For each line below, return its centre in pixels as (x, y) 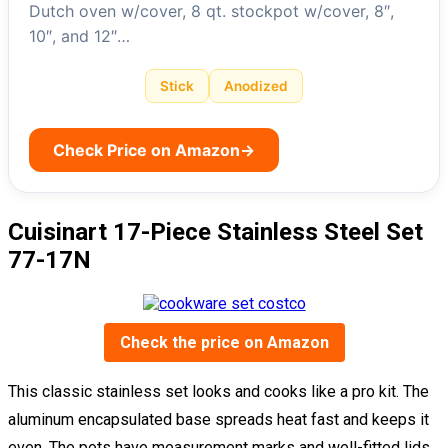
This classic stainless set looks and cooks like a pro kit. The (218, 391)
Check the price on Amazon (224, 342)
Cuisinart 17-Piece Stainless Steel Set (215, 231)
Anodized (256, 85)
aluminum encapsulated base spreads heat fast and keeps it (218, 419)
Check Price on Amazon (146, 149)
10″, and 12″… (79, 35)
